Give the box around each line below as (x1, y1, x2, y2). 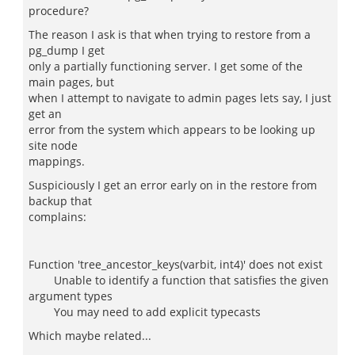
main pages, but (29, 74, 114, 90)
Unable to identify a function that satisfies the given (29, 273, 329, 288)
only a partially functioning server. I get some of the (29, 59, 303, 74)
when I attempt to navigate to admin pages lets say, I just (29, 90, 331, 105)
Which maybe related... (29, 328, 151, 343)
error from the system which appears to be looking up (29, 122, 315, 137)
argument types (29, 288, 113, 303)
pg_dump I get (29, 43, 105, 58)
